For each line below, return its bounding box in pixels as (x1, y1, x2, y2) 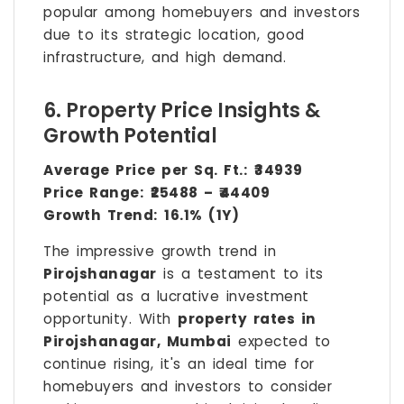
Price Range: (43, 183, 143, 203)
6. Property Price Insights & (43, 96, 320, 125)
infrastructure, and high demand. (43, 48, 286, 68)
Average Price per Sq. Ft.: (43, 161, 247, 180)
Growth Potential (43, 122, 217, 151)
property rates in (178, 309, 317, 329)
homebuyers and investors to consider (43, 377, 332, 397)
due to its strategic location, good (43, 25, 305, 45)
